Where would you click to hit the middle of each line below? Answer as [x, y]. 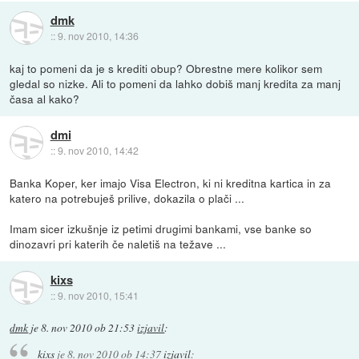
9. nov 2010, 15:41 [98, 295]
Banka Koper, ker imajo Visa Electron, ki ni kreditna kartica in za [171, 182]
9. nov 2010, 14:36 [98, 35]
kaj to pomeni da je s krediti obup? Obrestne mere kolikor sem [166, 68]
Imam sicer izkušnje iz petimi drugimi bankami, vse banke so [161, 228]
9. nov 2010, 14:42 [98, 150]
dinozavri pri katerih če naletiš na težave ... [118, 243]
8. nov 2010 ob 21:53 [88, 327]
